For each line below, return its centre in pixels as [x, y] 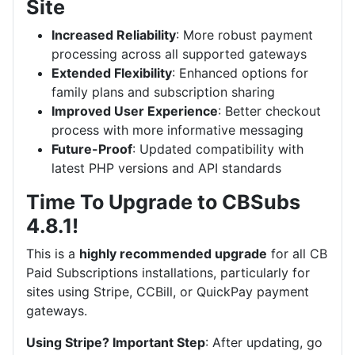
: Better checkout [269, 111]
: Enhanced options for [240, 73]
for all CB [297, 254]
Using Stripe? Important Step [116, 343]
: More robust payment [244, 35]
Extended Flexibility [112, 73]
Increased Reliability [114, 35]
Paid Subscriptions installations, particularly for [168, 273]
